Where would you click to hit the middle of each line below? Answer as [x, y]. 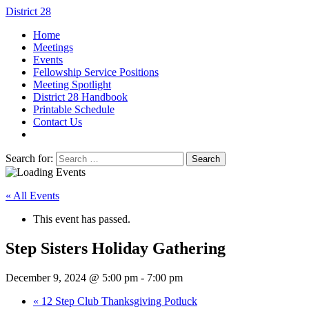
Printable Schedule [74, 109]
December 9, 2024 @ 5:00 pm [72, 277]
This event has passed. [82, 219]
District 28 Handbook [80, 97]
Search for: [29, 158]
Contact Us [58, 122]
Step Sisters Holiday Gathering [116, 248]
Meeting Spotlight [72, 84]
